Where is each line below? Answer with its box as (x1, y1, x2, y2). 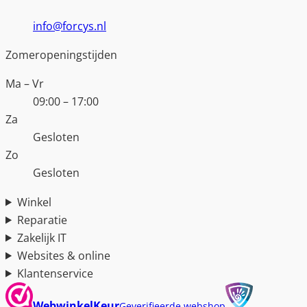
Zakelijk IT (17, 230, 67, 245)
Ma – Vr (5, 76, 44, 92)
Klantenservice (17, 265, 94, 281)
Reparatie (17, 212, 68, 228)
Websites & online (17, 247, 111, 263)
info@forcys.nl (33, 19, 106, 34)
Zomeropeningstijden (5, 47, 117, 63)
